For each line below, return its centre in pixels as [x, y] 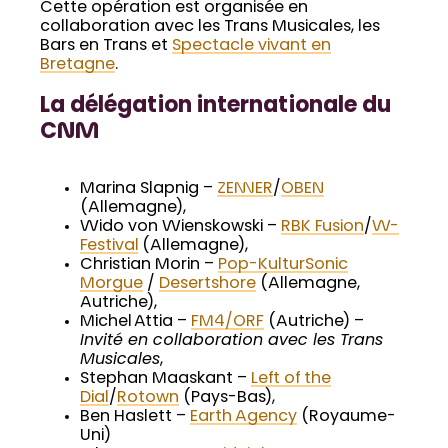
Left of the [291, 378]
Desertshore [207, 283]
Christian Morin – [149, 264]
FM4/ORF [227, 321]
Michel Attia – [135, 321]
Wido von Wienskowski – [180, 226]
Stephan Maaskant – [165, 378]
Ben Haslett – [135, 416]
